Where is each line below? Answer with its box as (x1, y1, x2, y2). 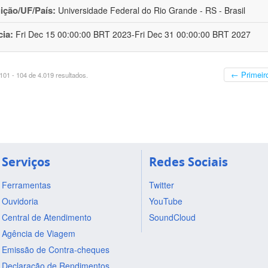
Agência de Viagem (1, 227, 75, 239)
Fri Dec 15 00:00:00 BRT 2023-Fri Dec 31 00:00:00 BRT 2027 (16, 28, 251, 41)
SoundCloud (148, 211, 196, 223)
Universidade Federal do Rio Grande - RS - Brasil (58, 4, 245, 17)
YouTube (148, 194, 182, 207)
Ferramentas (1, 178, 51, 191)
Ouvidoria (1, 194, 38, 207)
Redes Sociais (148, 153, 228, 170)
